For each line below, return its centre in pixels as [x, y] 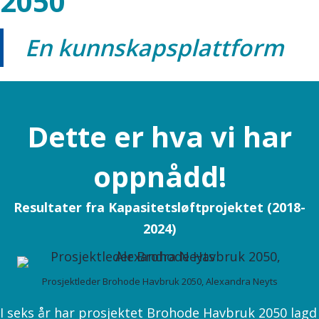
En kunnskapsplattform [155, 48]
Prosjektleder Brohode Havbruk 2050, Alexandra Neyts [159, 282]
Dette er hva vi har [159, 137]
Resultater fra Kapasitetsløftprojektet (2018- [159, 208]
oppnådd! [159, 177]
